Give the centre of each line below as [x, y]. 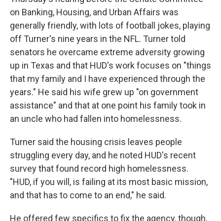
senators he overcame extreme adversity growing [107, 52]
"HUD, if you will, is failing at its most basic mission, [109, 182]
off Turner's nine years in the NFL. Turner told [98, 39]
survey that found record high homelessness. [99, 168]
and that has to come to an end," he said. [88, 195]
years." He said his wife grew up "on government [104, 92]
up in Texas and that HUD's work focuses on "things [110, 65]
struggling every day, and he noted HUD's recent [103, 155]
